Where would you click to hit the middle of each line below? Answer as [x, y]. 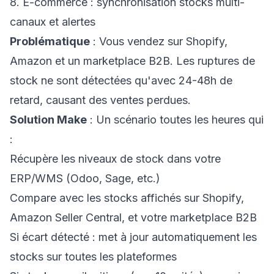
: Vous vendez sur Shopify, [159, 41]
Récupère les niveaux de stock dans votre [115, 159]
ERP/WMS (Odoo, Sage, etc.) [85, 178]
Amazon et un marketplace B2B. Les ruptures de [132, 61]
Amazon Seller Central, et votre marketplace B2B [133, 217]
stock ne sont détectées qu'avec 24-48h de [121, 80]
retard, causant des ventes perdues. [100, 100]
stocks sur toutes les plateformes [93, 257]
